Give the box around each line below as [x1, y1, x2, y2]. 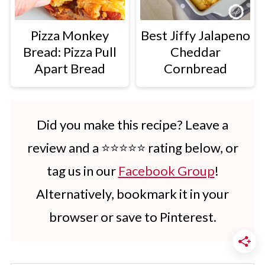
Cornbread [163, 60, 227, 77]
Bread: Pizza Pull [22, 44, 117, 60]
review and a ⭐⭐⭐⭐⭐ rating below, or [27, 140, 238, 156]
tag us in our [46, 163, 118, 179]
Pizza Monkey [30, 27, 109, 44]
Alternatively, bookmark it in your [36, 186, 229, 202]
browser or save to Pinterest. [49, 209, 216, 225]
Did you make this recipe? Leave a [37, 117, 228, 133]
